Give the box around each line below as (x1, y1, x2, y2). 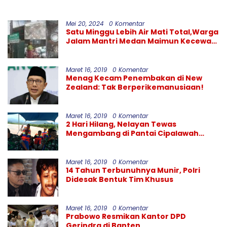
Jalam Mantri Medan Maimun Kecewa (66, 36, 211, 47)
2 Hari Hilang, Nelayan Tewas (66, 119, 176, 130)
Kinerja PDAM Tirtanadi (66, 45, 155, 56)
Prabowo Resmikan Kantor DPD (66, 211, 186, 222)
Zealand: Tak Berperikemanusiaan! (66, 82, 204, 93)
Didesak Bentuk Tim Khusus (66, 174, 173, 185)
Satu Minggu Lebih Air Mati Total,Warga (66, 27, 218, 37)
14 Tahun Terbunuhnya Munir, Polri (66, 165, 200, 176)
